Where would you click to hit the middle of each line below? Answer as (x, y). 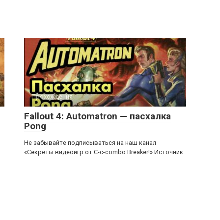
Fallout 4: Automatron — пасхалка (97, 116)
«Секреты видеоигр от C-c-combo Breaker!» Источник (104, 152)
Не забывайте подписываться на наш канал (90, 143)
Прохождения (52, 96)
